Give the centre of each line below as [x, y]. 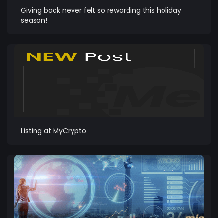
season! [34, 20]
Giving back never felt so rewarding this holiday [101, 10]
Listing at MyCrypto [54, 131]
